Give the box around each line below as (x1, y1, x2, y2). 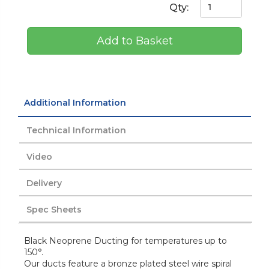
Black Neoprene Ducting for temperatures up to (24, 235, 227, 246)
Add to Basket (96, 34, 173, 47)
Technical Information (26, 124, 126, 136)
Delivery (26, 177, 62, 189)
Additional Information (24, 97, 126, 108)
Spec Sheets (26, 204, 82, 215)
